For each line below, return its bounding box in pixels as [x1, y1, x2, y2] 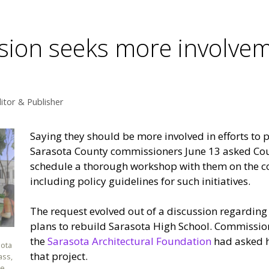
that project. [29, 249, 88, 264]
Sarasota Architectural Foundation [47, 234, 211, 249]
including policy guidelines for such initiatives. [29, 174, 250, 188]
